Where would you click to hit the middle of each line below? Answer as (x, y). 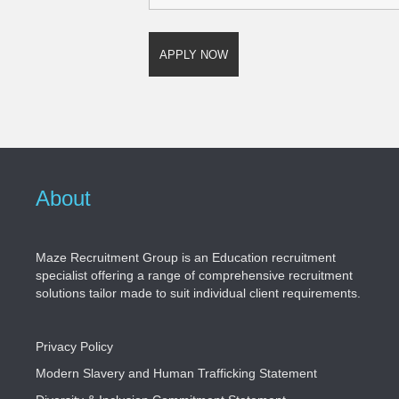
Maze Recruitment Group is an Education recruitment (186, 258)
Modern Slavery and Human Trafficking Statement (176, 374)
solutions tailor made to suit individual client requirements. (198, 293)
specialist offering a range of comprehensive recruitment (194, 276)
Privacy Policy (74, 347)
